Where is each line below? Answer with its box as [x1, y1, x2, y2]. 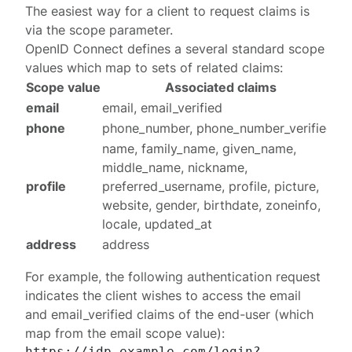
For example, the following [25, 269, 188, 284]
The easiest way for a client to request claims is [25, 3, 310, 19]
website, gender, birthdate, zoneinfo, [102, 197, 321, 213]
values [25, 60, 64, 75]
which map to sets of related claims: [63, 60, 284, 75]
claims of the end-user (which [133, 306, 314, 322]
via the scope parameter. [25, 22, 174, 38]
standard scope [232, 41, 325, 57]
